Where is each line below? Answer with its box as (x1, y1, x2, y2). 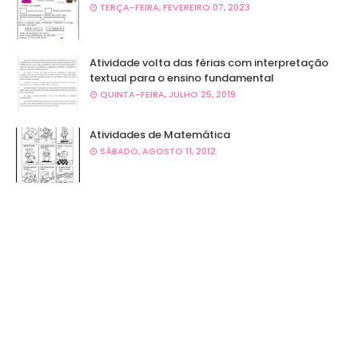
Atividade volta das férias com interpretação (89, 54, 328, 70)
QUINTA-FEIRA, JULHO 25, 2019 (100, 87, 236, 101)
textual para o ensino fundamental (89, 70, 274, 86)
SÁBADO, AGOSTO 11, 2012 (100, 144, 216, 157)
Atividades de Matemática (89, 126, 230, 142)
